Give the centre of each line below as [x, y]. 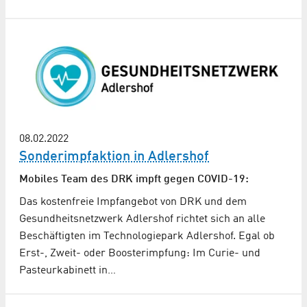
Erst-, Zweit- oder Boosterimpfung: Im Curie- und [140, 253]
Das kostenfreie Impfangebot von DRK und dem [133, 202]
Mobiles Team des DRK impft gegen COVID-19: [134, 179]
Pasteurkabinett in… [67, 270]
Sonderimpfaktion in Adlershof [114, 157]
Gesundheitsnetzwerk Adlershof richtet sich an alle [142, 219]
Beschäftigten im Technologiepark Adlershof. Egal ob [147, 236]
